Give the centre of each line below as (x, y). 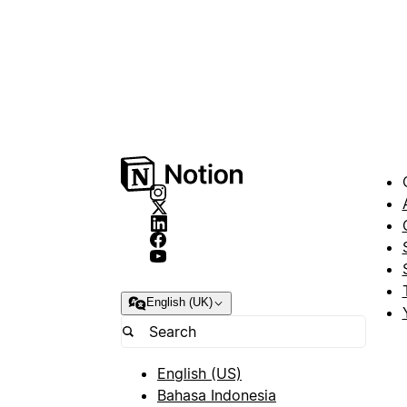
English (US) (199, 373)
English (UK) (179, 303)
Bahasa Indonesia (217, 395)
